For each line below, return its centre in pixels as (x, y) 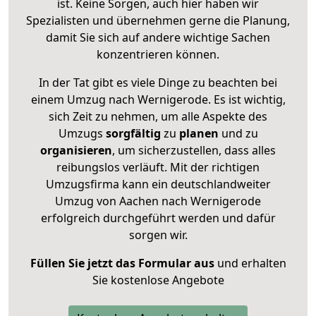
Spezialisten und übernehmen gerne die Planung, (158, 20)
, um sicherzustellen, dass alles (194, 150)
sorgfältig (133, 133)
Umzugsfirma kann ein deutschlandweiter (158, 184)
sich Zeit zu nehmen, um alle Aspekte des (158, 116)
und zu (238, 133)
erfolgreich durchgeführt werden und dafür (158, 218)
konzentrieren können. (158, 54)
